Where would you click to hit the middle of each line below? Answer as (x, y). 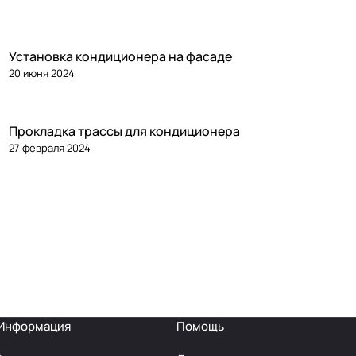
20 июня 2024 (41, 74)
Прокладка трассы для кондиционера (124, 132)
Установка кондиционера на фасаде (120, 57)
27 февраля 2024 (49, 148)
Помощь (200, 327)
